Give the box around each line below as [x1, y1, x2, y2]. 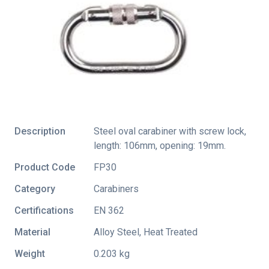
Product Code [14, 161, 75, 173]
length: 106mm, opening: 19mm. [94, 139, 226, 151]
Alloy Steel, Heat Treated [94, 226, 198, 238]
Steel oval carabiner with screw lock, [94, 125, 246, 137]
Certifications [14, 204, 74, 216]
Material [14, 226, 50, 238]
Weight [14, 247, 45, 259]
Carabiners [94, 183, 139, 195]
